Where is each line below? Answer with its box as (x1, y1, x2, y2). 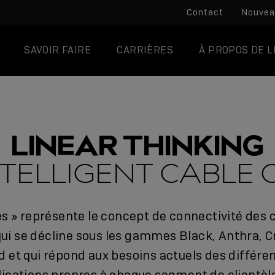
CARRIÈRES (117, 44, 174, 56)
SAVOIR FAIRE (24, 44, 91, 56)
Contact (187, 7, 223, 18)
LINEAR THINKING (10, 128, 264, 163)
